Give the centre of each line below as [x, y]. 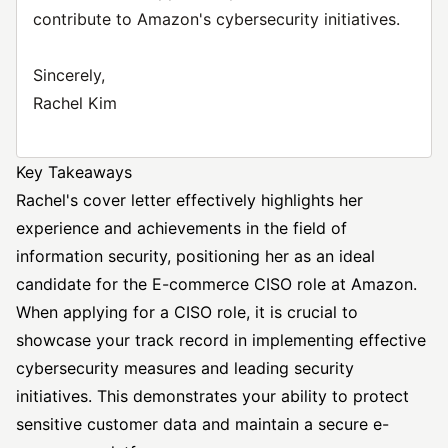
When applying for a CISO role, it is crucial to [187, 312]
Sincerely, [69, 75]
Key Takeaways [74, 172]
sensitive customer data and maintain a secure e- [202, 424]
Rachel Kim [75, 103]
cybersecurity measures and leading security [185, 368]
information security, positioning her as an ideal [195, 256]
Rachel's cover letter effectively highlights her [189, 200]
